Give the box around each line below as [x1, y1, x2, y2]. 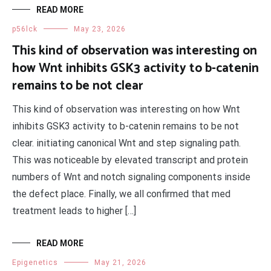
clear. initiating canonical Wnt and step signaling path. [12, 137, 241, 149]
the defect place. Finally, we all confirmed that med [12, 188, 230, 200]
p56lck [12, 25, 38, 33]
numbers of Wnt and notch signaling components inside [12, 171, 250, 183]
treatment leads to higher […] [12, 205, 136, 217]
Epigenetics [12, 258, 58, 267]
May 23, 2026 [74, 25, 126, 33]
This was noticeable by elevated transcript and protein [12, 154, 248, 166]
